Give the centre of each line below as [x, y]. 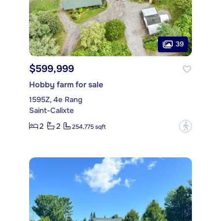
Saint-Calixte [52, 110]
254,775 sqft [89, 127]
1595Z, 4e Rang [56, 99]
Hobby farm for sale [66, 84]
